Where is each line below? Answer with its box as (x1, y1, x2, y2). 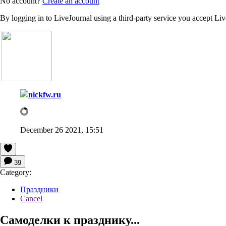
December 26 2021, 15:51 (20, 125, 103, 134)
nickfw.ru (28, 90, 61, 99)
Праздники (20, 185, 59, 194)
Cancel (20, 194, 42, 203)
